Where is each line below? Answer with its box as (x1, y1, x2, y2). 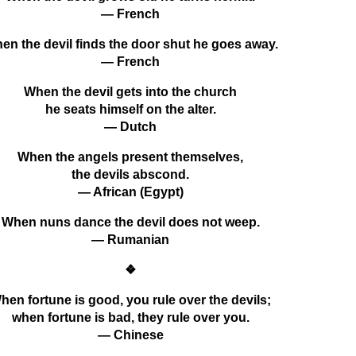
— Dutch (104, 119, 157, 133)
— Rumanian (91, 232, 169, 246)
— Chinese (97, 327, 164, 342)
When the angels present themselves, (17, 149, 243, 164)
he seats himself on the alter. (44, 102, 216, 116)
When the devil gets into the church (24, 84, 237, 99)
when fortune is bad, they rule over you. (11, 310, 250, 324)
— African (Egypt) (77, 184, 184, 199)
